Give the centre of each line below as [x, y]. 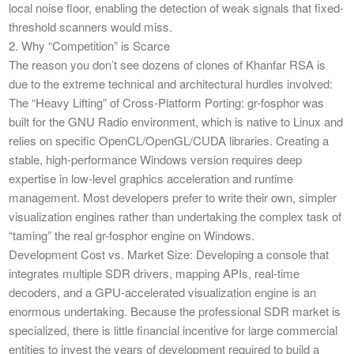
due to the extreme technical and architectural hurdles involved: [171, 84]
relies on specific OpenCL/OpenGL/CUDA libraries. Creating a [169, 141]
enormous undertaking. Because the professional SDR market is [175, 311]
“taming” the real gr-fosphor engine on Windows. [132, 235]
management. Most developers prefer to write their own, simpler [173, 198]
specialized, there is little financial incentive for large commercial [173, 330]
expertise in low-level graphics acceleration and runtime [151, 179]
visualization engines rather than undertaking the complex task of [175, 217]
